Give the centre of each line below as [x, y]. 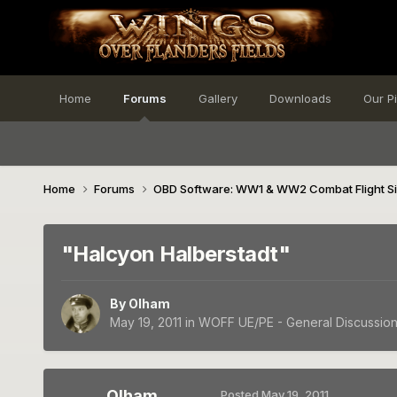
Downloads [300, 98]
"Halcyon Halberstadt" [175, 253]
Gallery [218, 98]
